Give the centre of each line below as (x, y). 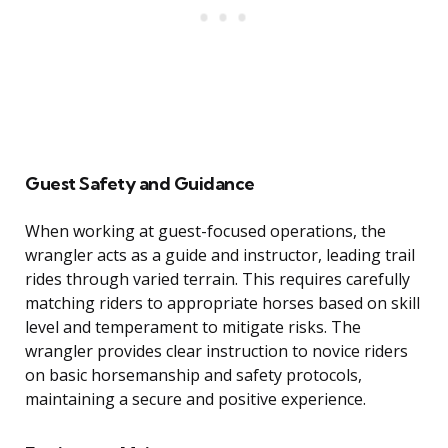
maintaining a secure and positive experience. (195, 399)
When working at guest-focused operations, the (205, 231)
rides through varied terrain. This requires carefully (217, 279)
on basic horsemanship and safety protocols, (193, 375)
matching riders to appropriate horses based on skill (222, 303)
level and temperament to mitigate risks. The (193, 327)
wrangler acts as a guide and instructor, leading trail (220, 255)
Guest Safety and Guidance (140, 184)
